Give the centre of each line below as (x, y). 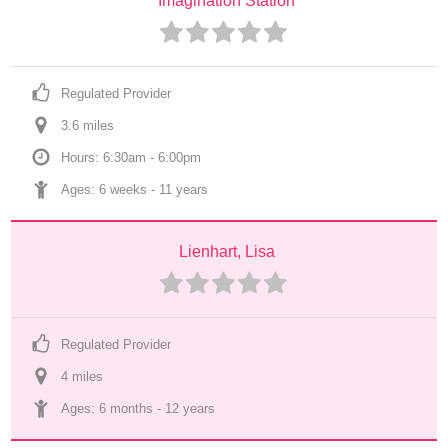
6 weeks (123, 189)
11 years (184, 189)
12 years (190, 408)
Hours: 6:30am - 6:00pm (131, 157)
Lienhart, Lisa (226, 251)
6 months (126, 408)
